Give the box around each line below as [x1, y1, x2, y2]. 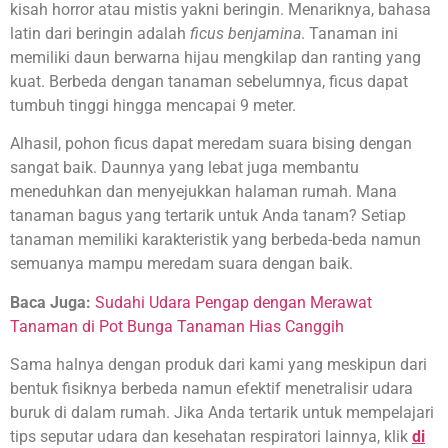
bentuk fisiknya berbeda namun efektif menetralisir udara [10, 379, 413, 399]
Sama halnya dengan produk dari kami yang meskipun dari [10, 355, 427, 375]
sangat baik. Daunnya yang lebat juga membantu [10, 158, 359, 178]
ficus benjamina [190, 23, 301, 43]
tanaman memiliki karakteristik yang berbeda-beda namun [10, 230, 421, 250]
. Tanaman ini [301, 23, 398, 43]
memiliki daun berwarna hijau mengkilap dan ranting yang [10, 47, 421, 67]
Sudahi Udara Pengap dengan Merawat [95, 292, 372, 312]
